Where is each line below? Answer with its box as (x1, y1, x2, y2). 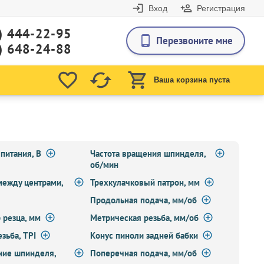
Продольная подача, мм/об (90, 194, 197, 206)
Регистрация (197, 4, 245, 13)
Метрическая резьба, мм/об (90, 212, 199, 223)
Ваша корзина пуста (154, 75, 230, 84)
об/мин (90, 159, 119, 170)
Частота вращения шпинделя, (90, 148, 206, 159)
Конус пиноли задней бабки (90, 230, 199, 241)
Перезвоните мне (156, 34, 233, 47)
